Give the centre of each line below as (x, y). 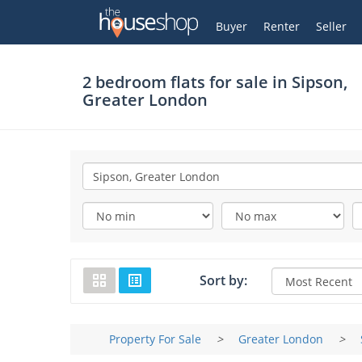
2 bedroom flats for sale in (187, 82)
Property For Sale (155, 339)
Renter (282, 26)
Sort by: (223, 280)
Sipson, (320, 82)
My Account (181, 21)
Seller (331, 26)
